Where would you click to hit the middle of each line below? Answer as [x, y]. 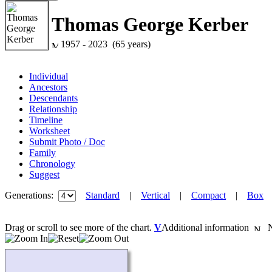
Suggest [44, 175]
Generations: [32, 195]
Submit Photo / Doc [67, 142]
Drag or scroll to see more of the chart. [80, 227]
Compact [209, 195]
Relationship [53, 109]
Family [42, 153]
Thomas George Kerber [150, 25]
